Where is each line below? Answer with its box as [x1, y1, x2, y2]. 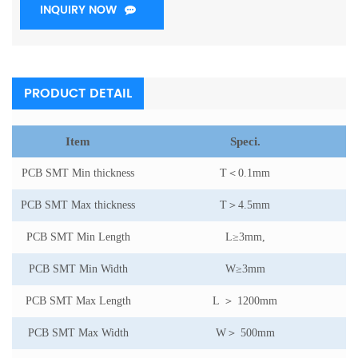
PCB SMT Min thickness [22, 167, 134, 180]
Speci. [229, 135, 261, 149]
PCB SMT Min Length [26, 231, 130, 244]
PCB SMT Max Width [27, 327, 129, 340]
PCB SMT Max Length [25, 295, 131, 308]
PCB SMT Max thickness [21, 199, 135, 212]
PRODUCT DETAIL [24, 83, 132, 105]
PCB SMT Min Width [28, 263, 128, 276]
